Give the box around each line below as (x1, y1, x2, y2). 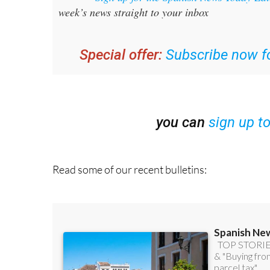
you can (155, 92, 209, 110)
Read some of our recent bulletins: (52, 141, 207, 155)
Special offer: (80, 25, 162, 42)
